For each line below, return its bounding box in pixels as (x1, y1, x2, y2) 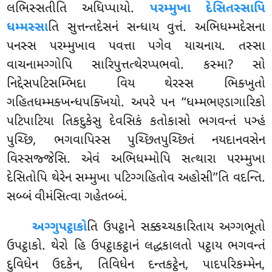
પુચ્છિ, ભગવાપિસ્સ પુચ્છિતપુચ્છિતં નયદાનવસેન (7, 132, 265, 150)
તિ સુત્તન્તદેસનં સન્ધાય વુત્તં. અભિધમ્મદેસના (48, 19, 265, 37)
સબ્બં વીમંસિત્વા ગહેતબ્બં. (7, 189, 128, 206)
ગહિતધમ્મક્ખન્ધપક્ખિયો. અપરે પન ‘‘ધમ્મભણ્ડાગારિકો (7, 95, 265, 112)
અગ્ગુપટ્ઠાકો (32, 219, 87, 237)
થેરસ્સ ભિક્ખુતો (165, 76, 265, 93)
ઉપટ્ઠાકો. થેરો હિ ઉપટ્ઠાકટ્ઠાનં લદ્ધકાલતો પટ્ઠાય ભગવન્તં (7, 238, 265, 256)
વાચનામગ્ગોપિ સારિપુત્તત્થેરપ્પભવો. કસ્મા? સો (7, 57, 265, 75)
